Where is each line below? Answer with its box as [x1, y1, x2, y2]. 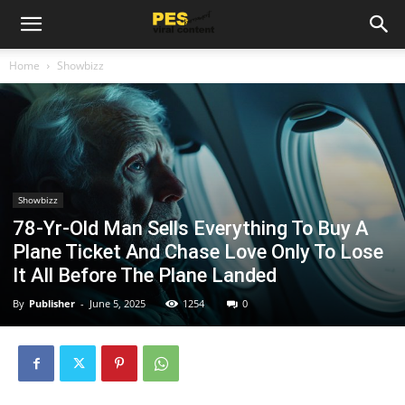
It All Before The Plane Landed [13, 264, 277, 287]
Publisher [29, 297, 75, 311]
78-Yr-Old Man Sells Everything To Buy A [13, 217, 369, 240]
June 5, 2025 [89, 297, 146, 311]
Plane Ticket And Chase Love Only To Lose [13, 240, 383, 264]
